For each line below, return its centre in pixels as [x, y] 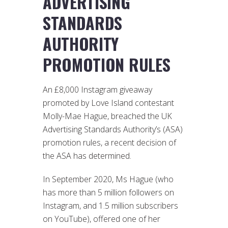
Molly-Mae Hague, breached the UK [107, 116]
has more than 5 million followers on [108, 192]
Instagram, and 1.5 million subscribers [110, 205]
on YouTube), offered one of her [102, 219]
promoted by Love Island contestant [108, 103]
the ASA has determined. [87, 155]
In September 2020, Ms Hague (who [108, 179]
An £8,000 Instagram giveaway [97, 89]
